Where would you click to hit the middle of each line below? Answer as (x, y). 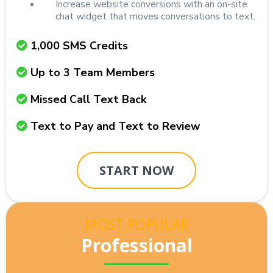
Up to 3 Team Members (93, 73)
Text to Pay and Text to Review (115, 126)
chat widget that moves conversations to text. (155, 16)
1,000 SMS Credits (79, 46)
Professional (136, 245)
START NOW (136, 170)
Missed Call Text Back (88, 99)
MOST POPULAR (136, 224)
